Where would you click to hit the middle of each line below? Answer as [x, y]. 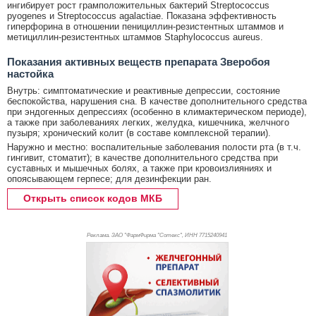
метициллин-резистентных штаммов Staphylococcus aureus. [135, 37]
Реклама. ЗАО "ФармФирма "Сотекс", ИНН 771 [147, 236]
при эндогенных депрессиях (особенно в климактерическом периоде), [157, 112]
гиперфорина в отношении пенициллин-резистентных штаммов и [145, 27]
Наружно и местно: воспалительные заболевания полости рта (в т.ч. [154, 147]
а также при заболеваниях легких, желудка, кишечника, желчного [148, 123]
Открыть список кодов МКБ [93, 199]
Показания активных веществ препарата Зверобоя [139, 62]
